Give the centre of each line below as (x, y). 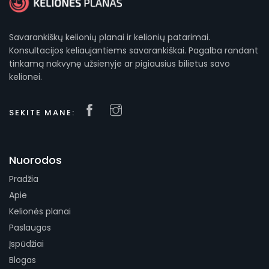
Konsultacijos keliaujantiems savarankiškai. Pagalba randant (134, 50)
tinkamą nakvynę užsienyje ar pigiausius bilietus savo (119, 64)
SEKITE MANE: (42, 113)
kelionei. (26, 77)
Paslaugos (30, 228)
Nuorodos (35, 160)
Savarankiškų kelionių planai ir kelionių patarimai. (110, 37)
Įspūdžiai (26, 244)
